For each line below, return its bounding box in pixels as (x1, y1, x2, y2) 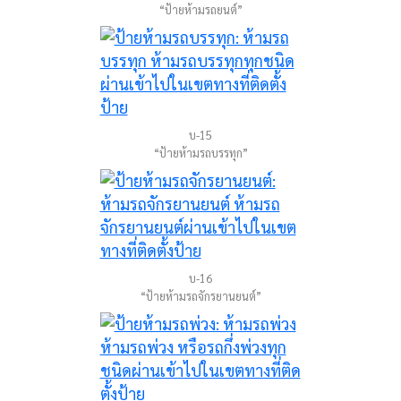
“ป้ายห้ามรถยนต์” (158, 2, 243, 17)
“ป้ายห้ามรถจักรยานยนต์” (140, 288, 261, 303)
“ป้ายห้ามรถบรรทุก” (153, 145, 248, 160)
